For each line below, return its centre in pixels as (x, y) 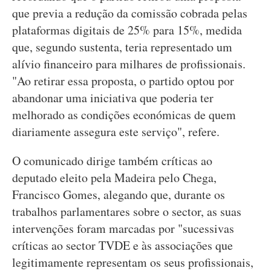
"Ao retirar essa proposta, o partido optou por (123, 81)
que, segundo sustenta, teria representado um (122, 47)
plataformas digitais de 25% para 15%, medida (127, 30)
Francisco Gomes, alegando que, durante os (119, 194)
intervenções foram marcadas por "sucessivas (123, 228)
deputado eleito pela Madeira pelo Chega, (114, 178)
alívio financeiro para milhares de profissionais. (129, 64)
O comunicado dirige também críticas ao (112, 161)
